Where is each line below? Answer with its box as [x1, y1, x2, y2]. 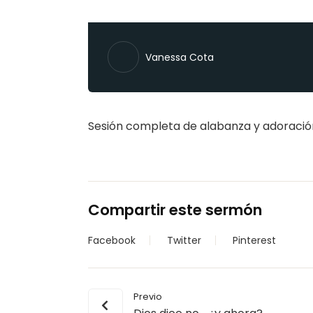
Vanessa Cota [145, 50, 214, 64]
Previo [133, 290, 162, 304]
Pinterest [232, 233, 276, 248]
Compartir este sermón [87, 199, 262, 221]
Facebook [87, 233, 136, 248]
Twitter [166, 233, 201, 248]
